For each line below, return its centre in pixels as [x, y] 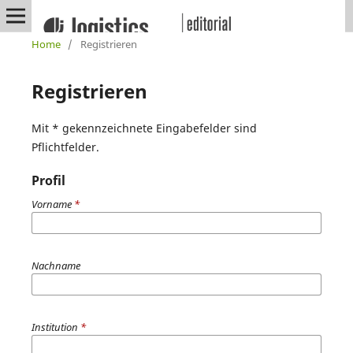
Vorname [52, 204]
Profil [48, 180]
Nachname [56, 265]
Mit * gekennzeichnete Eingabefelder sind [144, 128]
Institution [56, 327]
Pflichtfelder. [65, 147]
